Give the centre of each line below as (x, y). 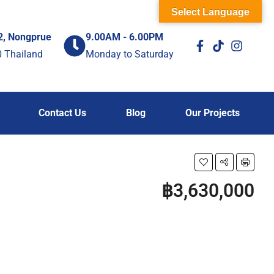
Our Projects (212, 113)
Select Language (210, 12)
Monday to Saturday (130, 54)
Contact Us (62, 113)
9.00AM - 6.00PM (124, 37)
